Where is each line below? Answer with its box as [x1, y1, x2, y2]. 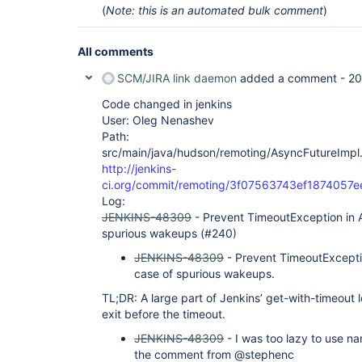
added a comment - [237, 71, 348, 85]
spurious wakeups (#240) [102, 226, 237, 240]
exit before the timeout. [102, 307, 225, 321]
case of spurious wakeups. [134, 267, 275, 280]
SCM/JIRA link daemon [117, 71, 237, 85]
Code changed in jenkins [102, 97, 232, 111]
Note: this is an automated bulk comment [106, 3, 323, 17]
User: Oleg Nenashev [102, 113, 214, 127]
